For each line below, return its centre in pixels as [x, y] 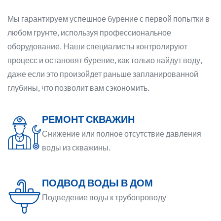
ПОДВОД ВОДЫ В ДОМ [97, 183]
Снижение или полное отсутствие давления [122, 134]
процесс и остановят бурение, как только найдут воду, [105, 60]
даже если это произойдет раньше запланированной [103, 74]
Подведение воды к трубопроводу [104, 198]
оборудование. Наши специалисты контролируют [97, 47]
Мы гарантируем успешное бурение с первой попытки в [109, 19]
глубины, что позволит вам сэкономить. [79, 88]
